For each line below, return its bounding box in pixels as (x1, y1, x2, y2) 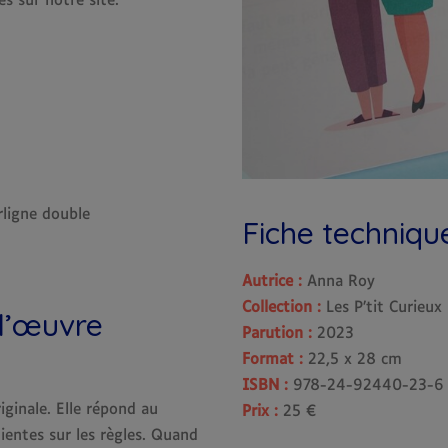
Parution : (242, 326, 312, 341)
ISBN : (242, 378, 288, 393)
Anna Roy (302, 274, 375, 289)
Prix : (242, 404, 278, 419)
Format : (242, 352, 308, 367)
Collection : (242, 300, 321, 315)
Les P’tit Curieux (321, 300, 442, 315)
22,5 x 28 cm (308, 352, 402, 367)
